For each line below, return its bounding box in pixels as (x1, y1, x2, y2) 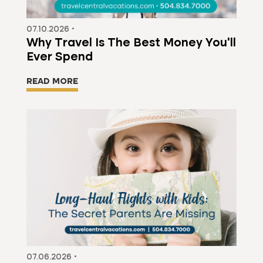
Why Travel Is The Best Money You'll (26, 38, 236, 50)
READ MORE (26, 77, 78, 86)
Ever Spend (26, 52, 93, 64)
